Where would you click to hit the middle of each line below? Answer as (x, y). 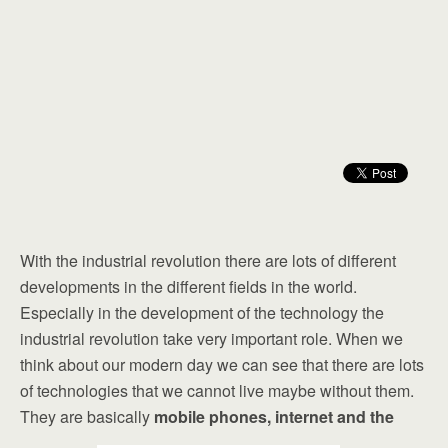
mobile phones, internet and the (274, 416)
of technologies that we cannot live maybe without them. (217, 390)
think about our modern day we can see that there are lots (222, 364)
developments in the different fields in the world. (188, 286)
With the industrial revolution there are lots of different (208, 260)
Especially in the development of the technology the (202, 312)
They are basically (87, 416)
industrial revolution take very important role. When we (211, 338)
